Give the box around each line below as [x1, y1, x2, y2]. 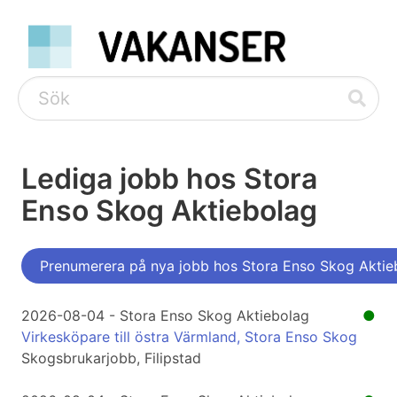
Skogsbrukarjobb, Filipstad [21, 349, 201, 368]
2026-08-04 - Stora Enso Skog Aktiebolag [21, 307, 309, 325]
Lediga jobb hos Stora [21, 161, 317, 197]
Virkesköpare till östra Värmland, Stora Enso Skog [21, 328, 357, 346]
